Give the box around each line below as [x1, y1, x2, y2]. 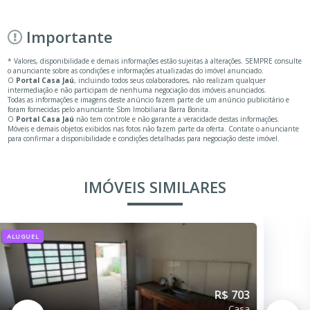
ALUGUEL [36, 231, 69, 241]
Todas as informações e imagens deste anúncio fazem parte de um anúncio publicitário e [8, 94, 290, 104]
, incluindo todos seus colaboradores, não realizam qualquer [74, 75, 266, 85]
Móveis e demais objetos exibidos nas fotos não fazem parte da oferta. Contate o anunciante [8, 123, 300, 134]
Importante [26, 26, 113, 47]
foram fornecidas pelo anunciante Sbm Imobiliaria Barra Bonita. [8, 104, 211, 114]
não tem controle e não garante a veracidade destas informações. [74, 113, 280, 124]
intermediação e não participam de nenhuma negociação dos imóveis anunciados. [8, 84, 267, 95]
